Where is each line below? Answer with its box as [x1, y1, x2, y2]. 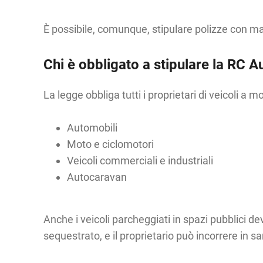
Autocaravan [66, 171, 127, 183]
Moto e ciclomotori [66, 138, 154, 150]
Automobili [66, 122, 117, 134]
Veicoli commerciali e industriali [66, 154, 213, 167]
